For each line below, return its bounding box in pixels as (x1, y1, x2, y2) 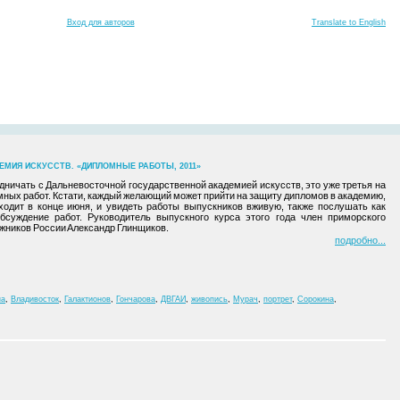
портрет (263, 295, 292, 304)
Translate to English (312, 18, 386, 27)
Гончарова (116, 295, 155, 304)
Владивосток (11, 295, 59, 304)
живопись (191, 295, 228, 304)
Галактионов (64, 295, 111, 304)
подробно (335, 235, 378, 246)
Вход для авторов (66, 18, 135, 27)
